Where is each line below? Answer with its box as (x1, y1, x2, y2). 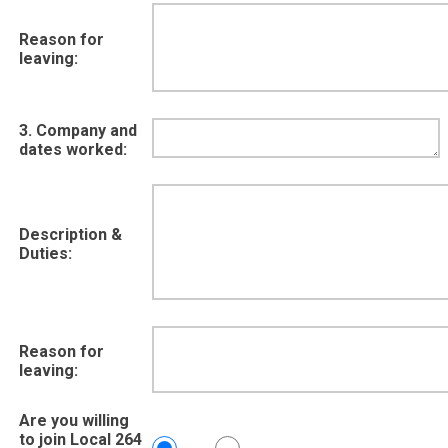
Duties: (19, 244, 72, 263)
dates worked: (19, 140, 127, 159)
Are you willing (19, 411, 129, 430)
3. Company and (19, 121, 137, 140)
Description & (19, 225, 122, 244)
